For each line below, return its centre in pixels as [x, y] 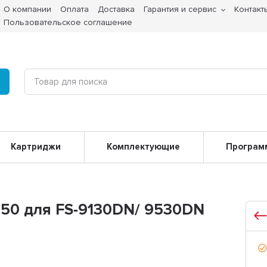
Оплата [75, 9]
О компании [28, 9]
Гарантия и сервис [180, 9]
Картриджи [35, 147]
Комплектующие [144, 147]
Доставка [117, 9]
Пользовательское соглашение [68, 22]
